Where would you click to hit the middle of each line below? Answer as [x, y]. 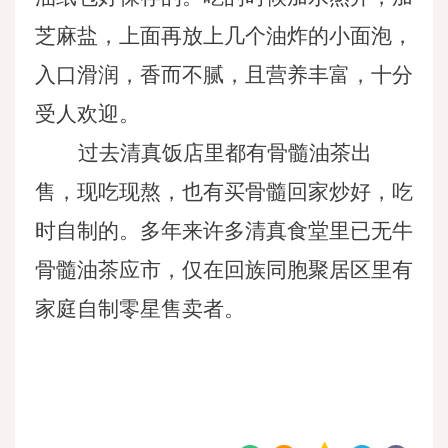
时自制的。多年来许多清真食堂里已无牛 [224, 231]
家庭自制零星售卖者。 [140, 309]
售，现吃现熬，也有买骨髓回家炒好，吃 [224, 192]
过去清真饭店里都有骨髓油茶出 [224, 153]
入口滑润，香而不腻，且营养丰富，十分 [224, 75]
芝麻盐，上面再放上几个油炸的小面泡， [224, 36]
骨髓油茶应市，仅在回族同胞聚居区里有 [224, 270]
